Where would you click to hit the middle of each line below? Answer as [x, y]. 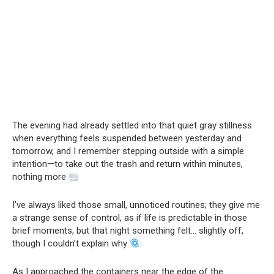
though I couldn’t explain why [71, 243]
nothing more [40, 177]
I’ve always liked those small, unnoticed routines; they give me [136, 205]
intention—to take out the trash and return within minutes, [128, 164]
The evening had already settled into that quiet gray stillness [132, 125]
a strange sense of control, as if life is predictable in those [130, 218]
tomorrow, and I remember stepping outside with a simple [128, 151]
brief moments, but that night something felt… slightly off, [128, 231]
